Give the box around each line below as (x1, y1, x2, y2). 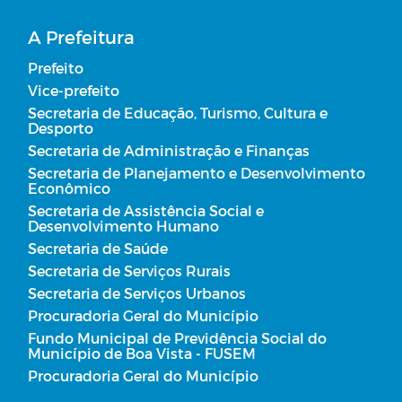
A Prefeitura (28, 26, 135, 48)
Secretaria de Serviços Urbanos (28, 284, 246, 302)
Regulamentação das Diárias (109, 13, 312, 31)
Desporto (28, 119, 93, 137)
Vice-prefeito (28, 82, 119, 100)
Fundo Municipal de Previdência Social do (28, 329, 327, 347)
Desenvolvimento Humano (28, 217, 219, 235)
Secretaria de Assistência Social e (28, 202, 264, 220)
